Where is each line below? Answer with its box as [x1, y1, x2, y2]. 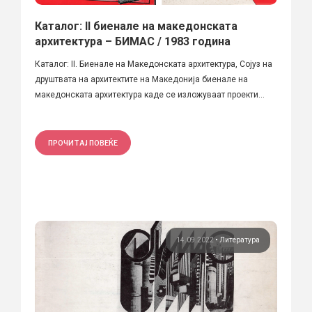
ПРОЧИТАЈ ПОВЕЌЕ [48, 138, 118, 147]
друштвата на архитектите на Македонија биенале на [35, 74, 248, 84]
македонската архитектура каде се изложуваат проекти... [35, 89, 265, 100]
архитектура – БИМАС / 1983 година [35, 34, 231, 48]
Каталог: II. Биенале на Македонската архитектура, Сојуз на [35, 58, 272, 69]
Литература [219, 235, 260, 244]
